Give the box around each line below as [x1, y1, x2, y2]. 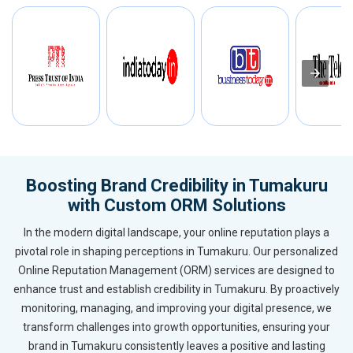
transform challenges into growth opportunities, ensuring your [23, 321, 330, 334]
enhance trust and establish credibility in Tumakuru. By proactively [13, 283, 340, 296]
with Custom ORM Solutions [67, 195, 286, 216]
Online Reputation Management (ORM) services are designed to [18, 264, 335, 277]
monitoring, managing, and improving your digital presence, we [21, 302, 332, 315]
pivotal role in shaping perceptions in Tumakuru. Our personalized [15, 245, 338, 258]
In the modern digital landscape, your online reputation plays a [24, 226, 329, 240]
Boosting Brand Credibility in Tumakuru [25, 176, 328, 196]
